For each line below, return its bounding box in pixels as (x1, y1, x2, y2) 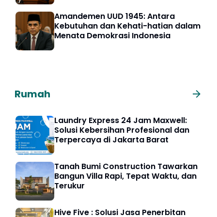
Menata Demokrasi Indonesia (54, 30, 170, 42)
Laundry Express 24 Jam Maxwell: (54, 115, 187, 126)
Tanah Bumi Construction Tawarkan (54, 161, 198, 172)
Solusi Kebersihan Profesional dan (54, 124, 189, 136)
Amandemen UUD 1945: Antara (54, 11, 175, 22)
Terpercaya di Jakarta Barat (54, 134, 169, 146)
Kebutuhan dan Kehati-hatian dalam (54, 20, 201, 32)
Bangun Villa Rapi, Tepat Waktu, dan (54, 170, 197, 182)
